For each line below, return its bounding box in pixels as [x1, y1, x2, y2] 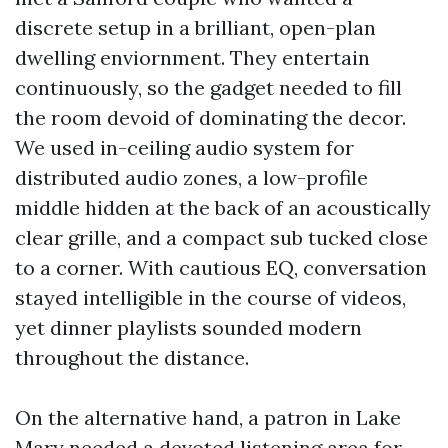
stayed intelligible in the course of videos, [15, 285, 406, 310]
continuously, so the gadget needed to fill [15, 75, 402, 100]
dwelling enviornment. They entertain [15, 45, 370, 70]
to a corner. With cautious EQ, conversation [15, 255, 427, 280]
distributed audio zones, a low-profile [15, 165, 368, 190]
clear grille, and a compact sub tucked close [15, 225, 428, 250]
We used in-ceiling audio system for [15, 135, 354, 160]
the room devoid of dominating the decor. [15, 105, 406, 130]
